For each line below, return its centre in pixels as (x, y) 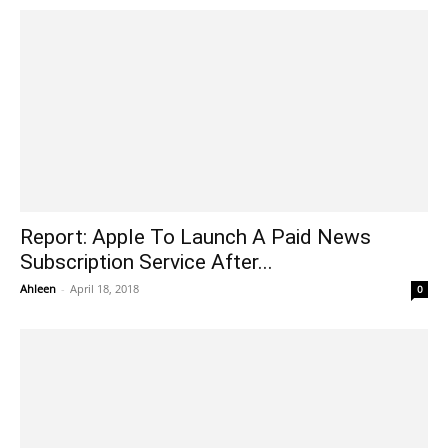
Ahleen (38, 288)
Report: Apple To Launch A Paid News (195, 236)
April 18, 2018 (104, 288)
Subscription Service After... (146, 261)
